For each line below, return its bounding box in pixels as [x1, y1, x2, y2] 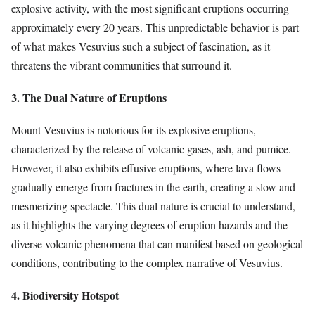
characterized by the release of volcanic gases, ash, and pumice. [11, 141, 291, 157]
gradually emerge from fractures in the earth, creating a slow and [11, 179, 295, 195]
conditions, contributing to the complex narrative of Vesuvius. [11, 255, 283, 271]
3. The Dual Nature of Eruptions [11, 89, 167, 105]
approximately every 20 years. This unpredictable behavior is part [11, 19, 299, 34]
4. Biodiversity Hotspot [11, 287, 119, 304]
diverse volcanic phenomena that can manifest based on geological [11, 236, 303, 252]
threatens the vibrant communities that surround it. [11, 57, 232, 72]
